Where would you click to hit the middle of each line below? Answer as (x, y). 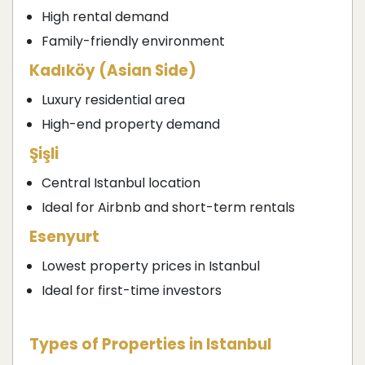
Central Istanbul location (121, 183)
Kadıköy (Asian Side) (113, 71)
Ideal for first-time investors (132, 291)
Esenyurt (64, 237)
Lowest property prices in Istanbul (151, 266)
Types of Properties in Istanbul (150, 345)
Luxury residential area (113, 100)
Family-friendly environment (133, 42)
